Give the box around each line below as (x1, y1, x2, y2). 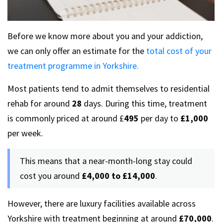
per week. (7, 127, 43, 139)
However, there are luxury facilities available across (7, 197, 196, 209)
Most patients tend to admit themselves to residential (7, 82, 210, 94)
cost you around (20, 169, 82, 181)
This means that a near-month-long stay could (20, 155, 192, 166)
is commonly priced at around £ (7, 112, 124, 124)
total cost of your (146, 45, 212, 56)
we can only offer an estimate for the (7, 45, 146, 56)
